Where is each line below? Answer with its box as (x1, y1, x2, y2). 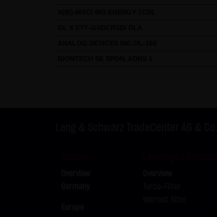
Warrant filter (143, 195, 187, 204)
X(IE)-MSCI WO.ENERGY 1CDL (58, 8, 156, 16)
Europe (61, 203, 84, 212)
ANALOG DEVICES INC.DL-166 (58, 39, 157, 47)
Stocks (61, 151, 88, 163)
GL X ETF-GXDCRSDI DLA (58, 23, 142, 31)
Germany (61, 182, 90, 191)
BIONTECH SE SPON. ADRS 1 (58, 54, 153, 62)
